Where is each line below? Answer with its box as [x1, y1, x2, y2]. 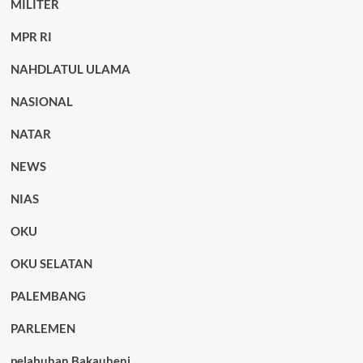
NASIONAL [10, 94, 73, 109]
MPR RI [10, 29, 52, 45]
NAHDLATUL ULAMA [10, 62, 130, 77]
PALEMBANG [10, 288, 86, 304]
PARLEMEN [10, 321, 75, 336]
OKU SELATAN [10, 256, 92, 271]
